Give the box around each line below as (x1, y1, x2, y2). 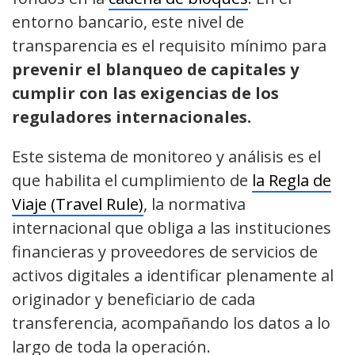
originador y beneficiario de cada (12, 288, 255, 311)
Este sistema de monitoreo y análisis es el (12, 146, 321, 168)
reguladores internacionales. (12, 106, 251, 128)
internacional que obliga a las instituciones (12, 217, 331, 239)
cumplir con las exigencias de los (12, 82, 279, 105)
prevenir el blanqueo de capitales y (12, 59, 299, 81)
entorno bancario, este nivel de (12, 11, 244, 33)
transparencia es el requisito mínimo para (12, 35, 326, 57)
